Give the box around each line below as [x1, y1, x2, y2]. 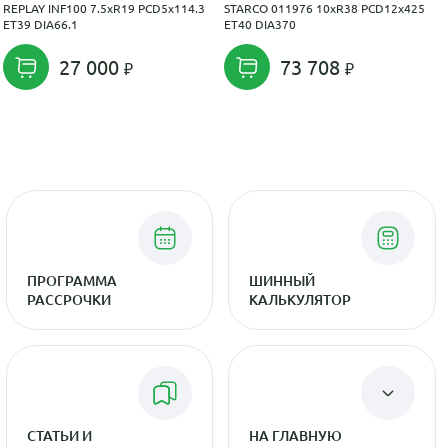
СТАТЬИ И [26, 426, 92, 445]
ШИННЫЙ [249, 271, 316, 290]
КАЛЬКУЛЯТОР [249, 290, 352, 309]
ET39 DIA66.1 [2, 16, 78, 32]
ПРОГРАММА [26, 271, 117, 290]
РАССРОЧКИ [26, 290, 111, 309]
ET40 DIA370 [224, 16, 297, 32]
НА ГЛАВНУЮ [249, 426, 343, 445]
